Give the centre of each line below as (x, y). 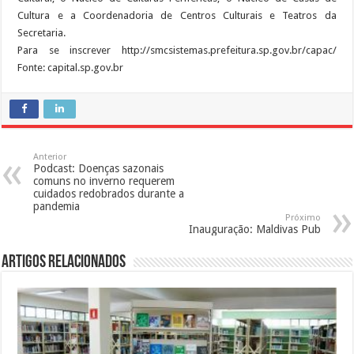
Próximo (303, 217)
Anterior (50, 156)
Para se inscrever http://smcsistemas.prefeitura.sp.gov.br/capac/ (177, 50)
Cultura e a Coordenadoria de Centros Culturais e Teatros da (177, 15)
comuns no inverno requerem (104, 181)
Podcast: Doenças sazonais (99, 168)
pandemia (57, 206)
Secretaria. (42, 32)
